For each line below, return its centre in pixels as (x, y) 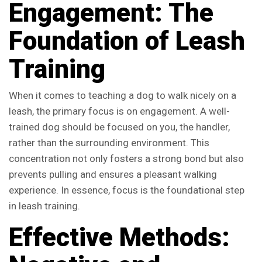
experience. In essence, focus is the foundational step (127, 190)
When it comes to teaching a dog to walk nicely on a (123, 95)
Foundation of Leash (127, 41)
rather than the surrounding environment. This (109, 143)
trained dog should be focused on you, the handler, (119, 127)
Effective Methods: (119, 237)
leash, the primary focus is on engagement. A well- (119, 111)
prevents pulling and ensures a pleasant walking (113, 174)
